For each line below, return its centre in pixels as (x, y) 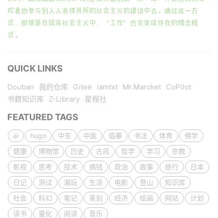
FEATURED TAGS (43, 117)
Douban (21, 87)
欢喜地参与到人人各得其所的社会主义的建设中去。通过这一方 (103, 11)
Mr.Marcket (142, 87)
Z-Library (64, 99)
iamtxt (107, 87)
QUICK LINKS (35, 68)
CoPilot (179, 87)
